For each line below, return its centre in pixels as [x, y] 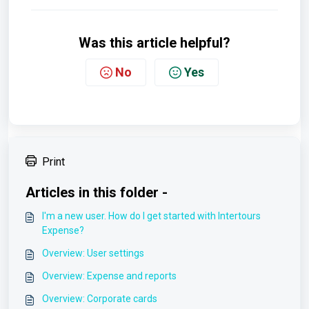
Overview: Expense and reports [109, 276]
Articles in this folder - [97, 192]
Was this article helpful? [154, 43]
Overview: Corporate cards [100, 299]
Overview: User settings [93, 253]
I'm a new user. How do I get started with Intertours [151, 216]
